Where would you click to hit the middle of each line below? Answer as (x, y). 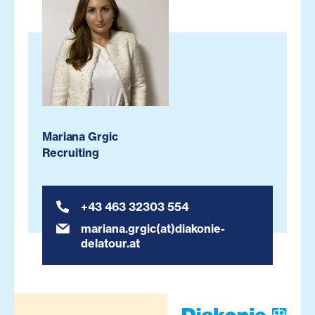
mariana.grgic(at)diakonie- (153, 229)
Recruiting (71, 153)
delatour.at (110, 244)
